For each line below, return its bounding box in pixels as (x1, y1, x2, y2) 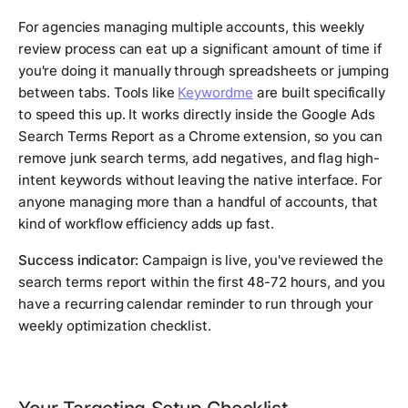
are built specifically (252, 84, 385, 102)
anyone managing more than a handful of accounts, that (18, 193, 379, 211)
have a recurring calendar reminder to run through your (18, 295, 373, 313)
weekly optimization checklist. (18, 317, 211, 335)
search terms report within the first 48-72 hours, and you (18, 273, 385, 291)
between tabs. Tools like (18, 84, 178, 102)
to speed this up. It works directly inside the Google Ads (18, 106, 375, 124)
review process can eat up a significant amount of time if (18, 40, 382, 58)
